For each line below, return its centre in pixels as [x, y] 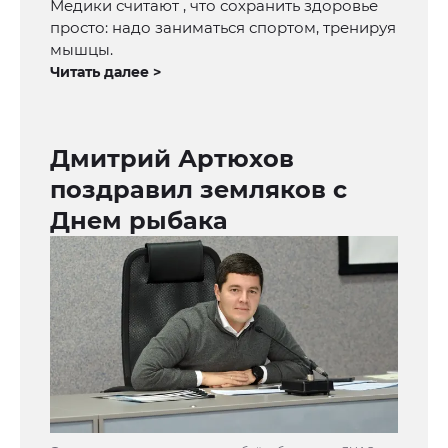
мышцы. [81, 50]
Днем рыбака [139, 221]
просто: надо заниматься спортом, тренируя [223, 28]
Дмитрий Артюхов [172, 159]
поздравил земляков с [198, 190]
